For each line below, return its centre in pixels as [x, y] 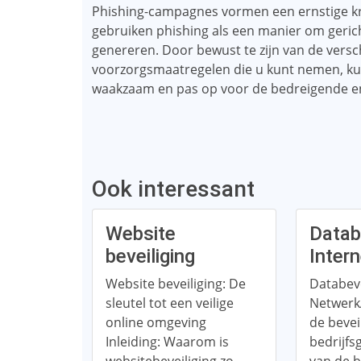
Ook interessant [173, 189]
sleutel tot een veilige [170, 303]
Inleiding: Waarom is [167, 342]
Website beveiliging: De [176, 284]
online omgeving [156, 322]
